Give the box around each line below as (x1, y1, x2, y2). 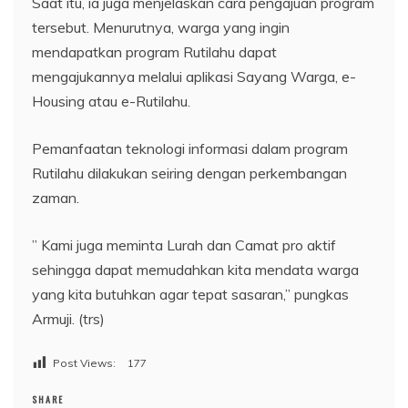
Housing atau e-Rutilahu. (32, 91, 190, 110)
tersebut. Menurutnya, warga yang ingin (32, 17, 290, 36)
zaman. (32, 188, 79, 207)
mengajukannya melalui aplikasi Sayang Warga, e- (32, 66, 356, 86)
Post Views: (53, 355, 116, 370)
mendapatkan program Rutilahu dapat (32, 42, 277, 61)
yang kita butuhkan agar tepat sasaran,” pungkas (32, 284, 349, 303)
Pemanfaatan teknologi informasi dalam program (32, 138, 348, 158)
